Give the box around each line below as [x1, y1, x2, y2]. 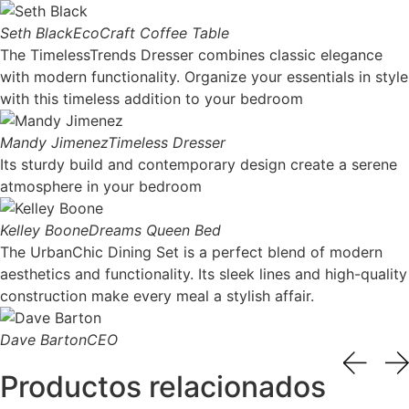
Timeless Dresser [108, 132, 225, 152]
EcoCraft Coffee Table [73, 23, 229, 42]
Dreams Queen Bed [89, 220, 221, 239]
